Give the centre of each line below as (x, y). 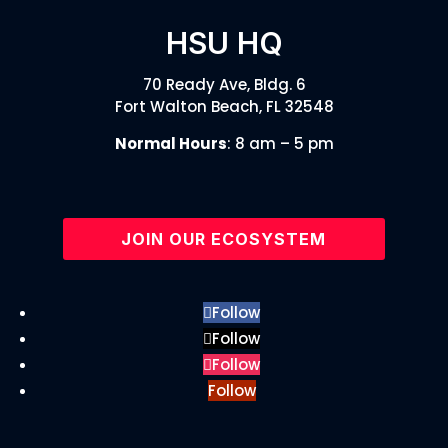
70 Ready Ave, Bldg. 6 (224, 84)
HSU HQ (224, 42)
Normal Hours (170, 143)
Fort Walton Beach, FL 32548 (224, 106)
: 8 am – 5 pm (280, 143)
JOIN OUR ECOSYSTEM (224, 238)
